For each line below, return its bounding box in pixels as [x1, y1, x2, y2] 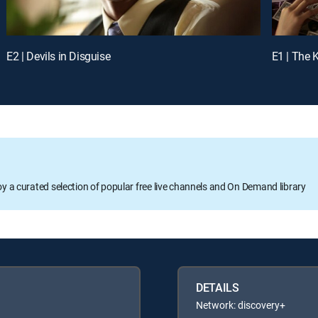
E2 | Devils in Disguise [6, 48, 111, 64]
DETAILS [196, 279, 239, 295]
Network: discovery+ [196, 297, 285, 312]
